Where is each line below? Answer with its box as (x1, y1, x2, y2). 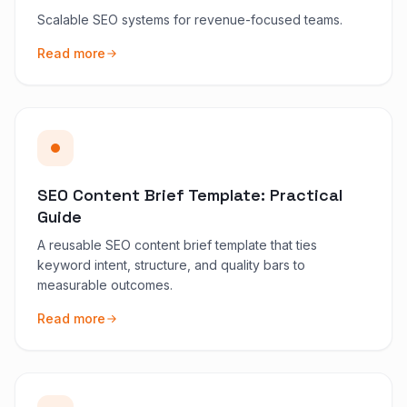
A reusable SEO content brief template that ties (37, 236, 317, 253)
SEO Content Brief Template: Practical (37, 184, 342, 205)
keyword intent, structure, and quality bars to (37, 256, 305, 273)
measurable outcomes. (37, 276, 173, 293)
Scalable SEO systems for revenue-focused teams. (37, 11, 342, 27)
